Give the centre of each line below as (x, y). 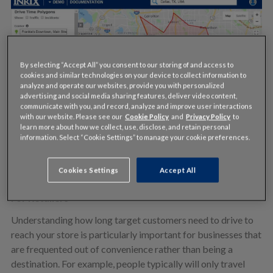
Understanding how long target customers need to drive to (132, 220)
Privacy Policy (208, 116)
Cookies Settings (88, 170)
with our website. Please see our (73, 116)
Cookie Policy (147, 116)
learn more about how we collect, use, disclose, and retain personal (126, 127)
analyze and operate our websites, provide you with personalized (122, 85)
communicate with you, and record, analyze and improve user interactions (136, 106)
